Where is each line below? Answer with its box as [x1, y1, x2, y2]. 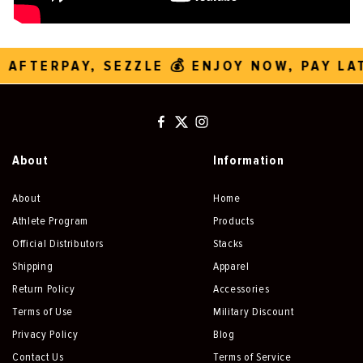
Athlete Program [12, 213, 88, 228]
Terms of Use [12, 304, 73, 318]
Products [213, 213, 254, 228]
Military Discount [213, 304, 294, 318]
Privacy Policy [12, 327, 79, 341]
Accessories [213, 281, 270, 296]
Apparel [213, 258, 250, 273]
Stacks [213, 236, 243, 250]
